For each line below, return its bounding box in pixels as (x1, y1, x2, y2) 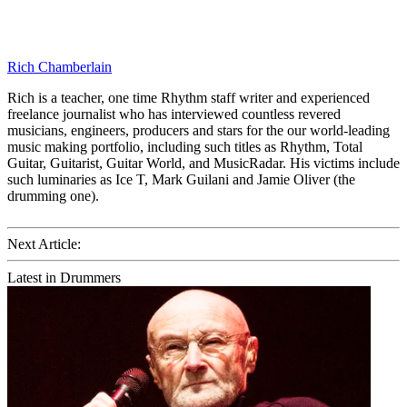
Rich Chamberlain (7, 59, 112, 75)
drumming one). (7, 188, 99, 204)
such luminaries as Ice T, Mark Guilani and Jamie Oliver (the (7, 172, 355, 188)
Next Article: (7, 236, 81, 253)
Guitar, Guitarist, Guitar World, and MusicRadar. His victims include (7, 155, 400, 172)
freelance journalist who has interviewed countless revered (7, 106, 341, 123)
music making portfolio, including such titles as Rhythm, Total (7, 139, 362, 155)
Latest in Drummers (7, 270, 121, 286)
